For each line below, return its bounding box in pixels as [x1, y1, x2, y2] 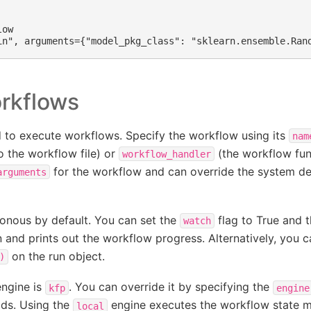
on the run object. [8, 249, 105, 264]
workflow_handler [121, 148, 211, 160]
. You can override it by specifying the [68, 280, 273, 294]
